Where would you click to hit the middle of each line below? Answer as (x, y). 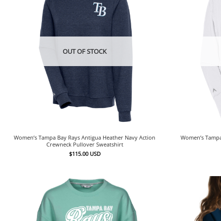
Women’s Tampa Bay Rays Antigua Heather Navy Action (85, 138)
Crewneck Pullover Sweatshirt (85, 145)
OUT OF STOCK (85, 51)
